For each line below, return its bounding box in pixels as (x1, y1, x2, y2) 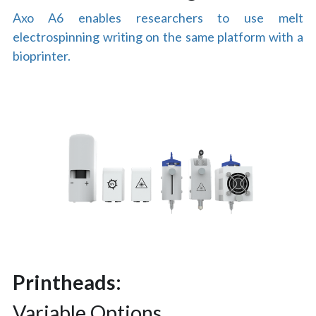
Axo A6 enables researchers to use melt (12, 9, 303, 25)
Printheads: (13, 270, 122, 295)
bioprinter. (12, 47, 71, 63)
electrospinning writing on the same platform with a (12, 28, 303, 44)
